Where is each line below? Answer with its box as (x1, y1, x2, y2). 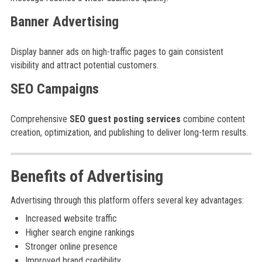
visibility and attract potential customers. (10, 60, 158, 71)
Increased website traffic (25, 213, 117, 224)
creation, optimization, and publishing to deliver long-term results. (10, 127, 248, 138)
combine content (180, 113, 245, 125)
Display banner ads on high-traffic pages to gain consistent (10, 46, 223, 57)
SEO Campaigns (10, 81, 99, 97)
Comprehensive (10, 113, 70, 125)
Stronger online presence (25, 241, 118, 252)
